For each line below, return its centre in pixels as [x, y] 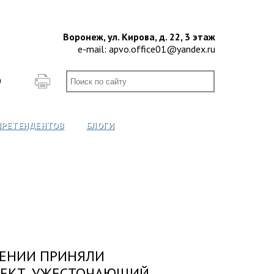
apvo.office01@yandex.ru [162, 49]
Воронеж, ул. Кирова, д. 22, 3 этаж [139, 37]
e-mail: [93, 49]
